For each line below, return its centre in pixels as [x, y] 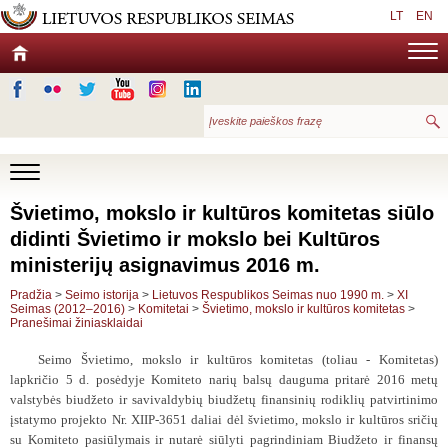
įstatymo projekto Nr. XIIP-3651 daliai [118, 419]
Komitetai [163, 309]
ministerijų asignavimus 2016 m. [165, 265]
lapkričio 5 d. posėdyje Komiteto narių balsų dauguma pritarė [193, 379]
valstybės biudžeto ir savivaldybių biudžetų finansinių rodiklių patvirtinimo [224, 399]
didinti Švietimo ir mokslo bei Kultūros [195, 239]
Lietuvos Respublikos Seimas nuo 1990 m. [269, 295]
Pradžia [31, 295]
